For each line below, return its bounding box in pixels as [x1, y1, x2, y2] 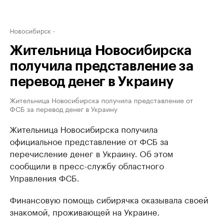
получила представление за [10, 59, 194, 73]
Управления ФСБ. [10, 171, 79, 183]
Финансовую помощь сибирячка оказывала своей [10, 193, 208, 205]
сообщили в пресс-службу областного [10, 159, 164, 171]
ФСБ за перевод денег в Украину [10, 103, 117, 114]
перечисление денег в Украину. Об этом [10, 146, 173, 159]
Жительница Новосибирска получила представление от [10, 94, 193, 105]
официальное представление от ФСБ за [10, 134, 168, 147]
